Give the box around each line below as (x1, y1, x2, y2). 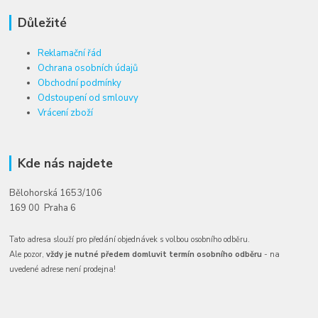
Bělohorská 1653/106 (9, 187, 103, 200)
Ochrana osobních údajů (38, 61, 138, 75)
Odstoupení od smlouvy (38, 91, 139, 104)
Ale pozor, (9, 249, 47, 261)
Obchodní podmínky (38, 76, 122, 89)
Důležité (17, 13, 67, 31)
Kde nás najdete (17, 154, 113, 172)
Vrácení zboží (38, 106, 94, 119)
